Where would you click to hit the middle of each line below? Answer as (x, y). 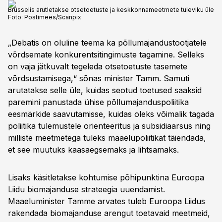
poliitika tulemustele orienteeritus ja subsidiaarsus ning (109, 126)
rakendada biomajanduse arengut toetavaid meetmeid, (109, 213)
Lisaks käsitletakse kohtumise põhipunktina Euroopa (106, 177)
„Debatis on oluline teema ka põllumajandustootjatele (107, 43)
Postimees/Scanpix (53, 17)
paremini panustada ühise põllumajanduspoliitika (98, 102)
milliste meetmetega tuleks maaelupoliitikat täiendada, (107, 138)
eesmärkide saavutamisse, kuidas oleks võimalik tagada (111, 114)
